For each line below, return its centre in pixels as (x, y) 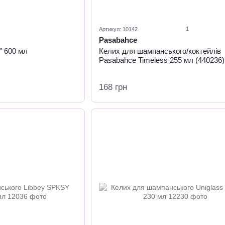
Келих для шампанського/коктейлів (160, 51)
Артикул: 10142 (118, 29)
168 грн (113, 87)
